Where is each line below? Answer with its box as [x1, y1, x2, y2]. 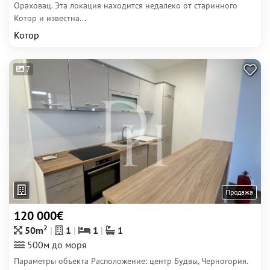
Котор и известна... [14, 13, 86, 24]
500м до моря [25, 239, 87, 251]
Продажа [225, 187, 253, 196]
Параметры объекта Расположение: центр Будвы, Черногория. [14, 256, 248, 266]
